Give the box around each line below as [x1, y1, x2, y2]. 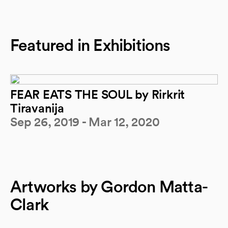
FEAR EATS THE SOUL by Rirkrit [10, 87, 185, 102]
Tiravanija [10, 100, 64, 116]
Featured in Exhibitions [10, 35, 170, 55]
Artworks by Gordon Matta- [10, 177, 208, 196]
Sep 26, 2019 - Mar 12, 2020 [10, 114, 160, 129]
